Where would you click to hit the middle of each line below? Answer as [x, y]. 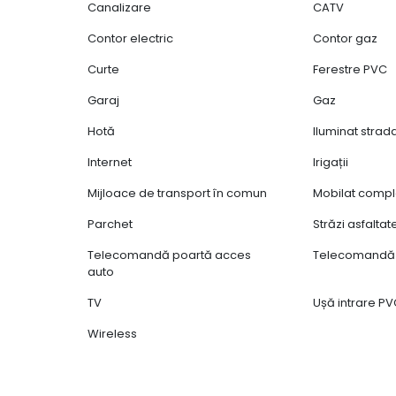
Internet [110, 163]
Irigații [331, 163]
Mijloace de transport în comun [178, 194]
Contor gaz [346, 39]
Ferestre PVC [350, 70]
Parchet [110, 225]
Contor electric [131, 39]
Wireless [113, 334]
